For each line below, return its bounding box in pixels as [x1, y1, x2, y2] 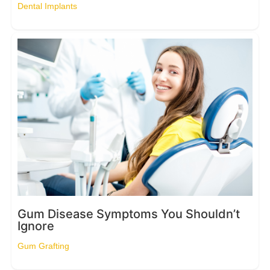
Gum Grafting [17, 240, 69, 251]
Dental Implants [17, 1, 77, 11]
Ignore [17, 218, 54, 233]
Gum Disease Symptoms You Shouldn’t [17, 206, 240, 221]
